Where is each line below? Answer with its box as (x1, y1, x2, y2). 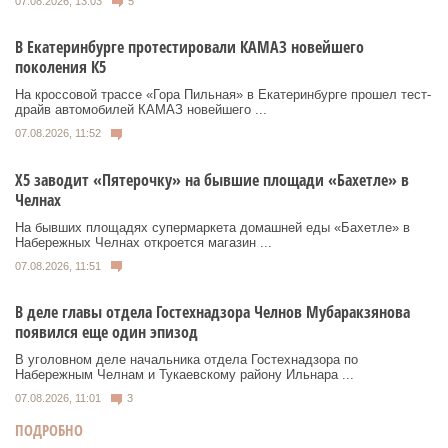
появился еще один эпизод (15, 321, 198, 344)
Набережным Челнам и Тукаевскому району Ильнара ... (15, 367, 354, 383)
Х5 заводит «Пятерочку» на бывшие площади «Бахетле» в (15, 168, 409, 191)
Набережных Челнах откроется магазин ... (15, 234, 272, 250)
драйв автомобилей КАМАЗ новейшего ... (15, 102, 267, 118)
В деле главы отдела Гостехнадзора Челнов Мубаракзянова (15, 301, 410, 324)
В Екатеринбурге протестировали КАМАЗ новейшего (15, 36, 364, 59)
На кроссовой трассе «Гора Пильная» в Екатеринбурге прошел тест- (15, 87, 431, 103)
